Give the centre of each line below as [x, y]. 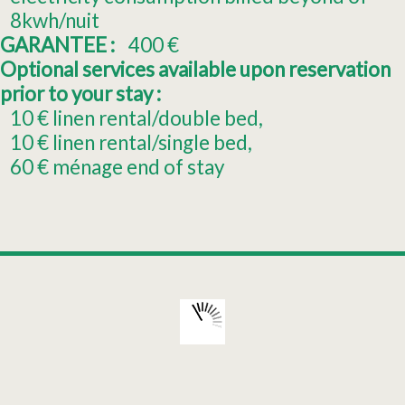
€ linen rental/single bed [143, 143]
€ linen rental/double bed [148, 118]
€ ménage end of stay [131, 167]
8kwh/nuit [55, 21]
